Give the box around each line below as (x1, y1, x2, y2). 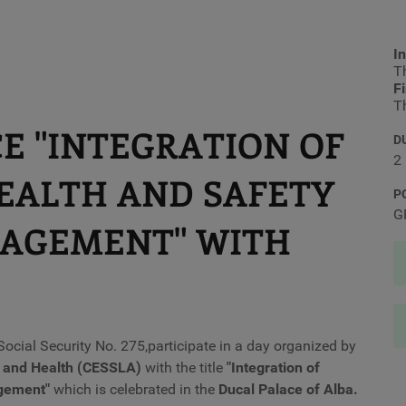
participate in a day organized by (148, 337, 356, 354)
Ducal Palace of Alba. (218, 381, 358, 398)
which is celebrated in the (53, 381, 218, 398)
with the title (145, 359, 227, 376)
